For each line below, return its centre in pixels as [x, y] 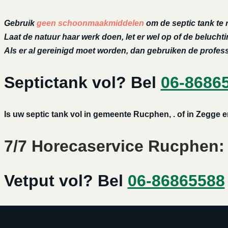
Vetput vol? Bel [66, 181]
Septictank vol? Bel [82, 83]
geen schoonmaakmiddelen [91, 23]
